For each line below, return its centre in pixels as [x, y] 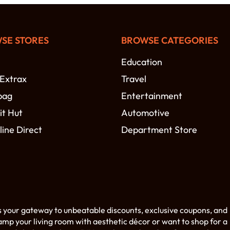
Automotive [145, 113]
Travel [134, 79]
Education [142, 62]
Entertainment [152, 96]
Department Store [159, 130]
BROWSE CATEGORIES [170, 41]
